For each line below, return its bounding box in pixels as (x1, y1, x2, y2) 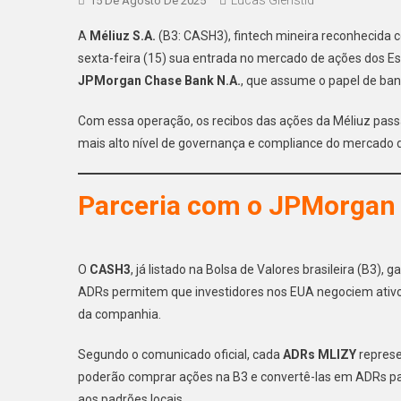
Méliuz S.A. (90, 28, 156, 43)
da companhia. (78, 306, 161, 321)
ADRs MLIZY (283, 346, 356, 362)
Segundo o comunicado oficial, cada (78, 346, 283, 362)
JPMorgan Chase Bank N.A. (78, 73, 241, 88)
